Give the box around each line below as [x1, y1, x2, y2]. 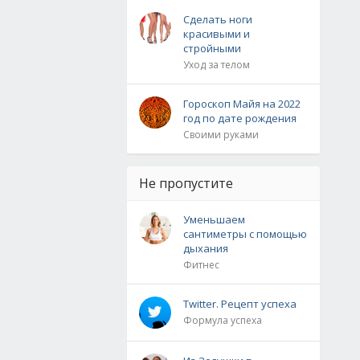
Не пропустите [139, 174, 233, 192]
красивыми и [183, 27, 250, 41]
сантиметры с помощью [183, 227, 307, 241]
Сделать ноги [183, 12, 252, 27]
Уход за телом [183, 58, 250, 72]
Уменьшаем [183, 212, 245, 227]
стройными [183, 41, 241, 55]
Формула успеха [183, 313, 262, 327]
